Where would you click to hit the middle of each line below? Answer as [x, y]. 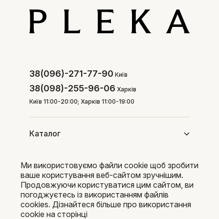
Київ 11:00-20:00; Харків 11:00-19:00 [82, 102]
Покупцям [49, 167]
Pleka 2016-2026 [38, 213]
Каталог [45, 134]
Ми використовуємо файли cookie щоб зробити [109, 165]
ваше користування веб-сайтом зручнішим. [102, 175]
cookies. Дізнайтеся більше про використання [106, 204]
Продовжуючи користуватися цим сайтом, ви [107, 185]
